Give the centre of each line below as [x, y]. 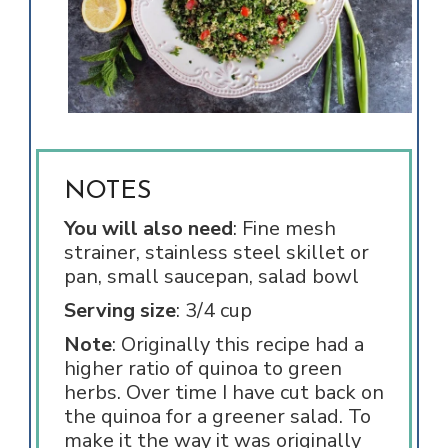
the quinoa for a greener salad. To [217, 417]
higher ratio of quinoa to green [202, 369]
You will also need [148, 229]
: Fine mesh [284, 229]
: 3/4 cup [213, 311]
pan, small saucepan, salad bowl [211, 277]
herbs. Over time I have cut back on [223, 393]
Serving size [119, 311]
